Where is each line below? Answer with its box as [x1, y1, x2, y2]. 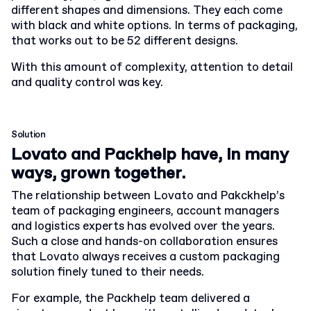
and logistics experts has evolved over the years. [11, 219, 275, 235]
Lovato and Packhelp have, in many [11, 144, 289, 166]
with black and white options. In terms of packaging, [11, 18, 298, 34]
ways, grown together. [11, 162, 185, 185]
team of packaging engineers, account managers [11, 203, 279, 219]
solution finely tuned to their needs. [11, 264, 204, 280]
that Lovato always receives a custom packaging [11, 249, 280, 265]
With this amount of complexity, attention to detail [11, 60, 293, 76]
